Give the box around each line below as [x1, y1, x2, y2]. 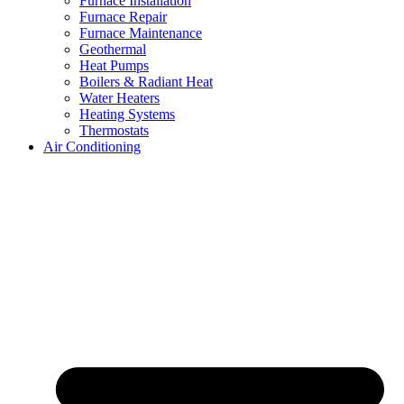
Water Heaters [79, 89, 160, 106]
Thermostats [79, 122, 149, 138]
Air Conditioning [43, 138, 141, 154]
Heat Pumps [79, 57, 149, 73]
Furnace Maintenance [79, 24, 202, 41]
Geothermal [79, 41, 146, 57]
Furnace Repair [79, 8, 167, 24]
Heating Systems [79, 106, 175, 122]
